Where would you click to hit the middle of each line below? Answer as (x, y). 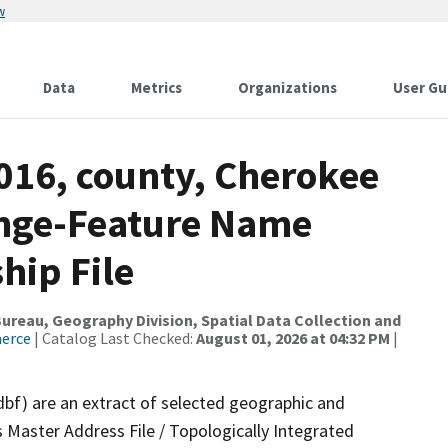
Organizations (287, 87)
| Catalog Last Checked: (113, 338)
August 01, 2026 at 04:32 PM (293, 338)
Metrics (156, 87)
